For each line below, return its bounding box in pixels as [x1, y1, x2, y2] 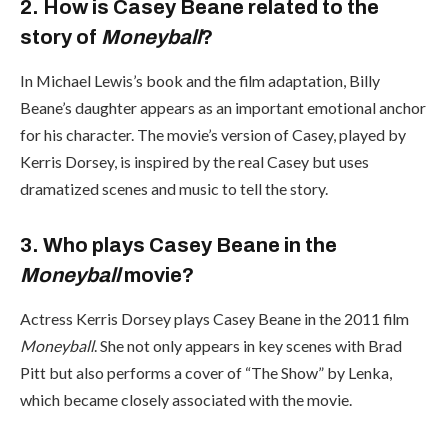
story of [20, 25, 101, 48]
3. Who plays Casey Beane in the [20, 233, 337, 256]
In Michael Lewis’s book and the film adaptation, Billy [20, 70, 380, 90]
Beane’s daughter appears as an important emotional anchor [20, 97, 426, 117]
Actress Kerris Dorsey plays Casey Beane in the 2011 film [20, 308, 409, 328]
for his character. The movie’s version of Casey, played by [20, 124, 406, 144]
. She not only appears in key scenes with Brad [94, 335, 402, 355]
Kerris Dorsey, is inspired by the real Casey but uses [20, 151, 369, 171]
